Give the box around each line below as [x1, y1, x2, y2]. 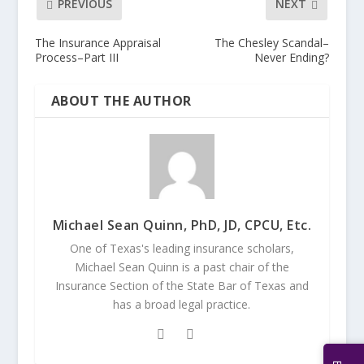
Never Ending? [254, 49, 330, 65]
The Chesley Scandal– [214, 34, 330, 50]
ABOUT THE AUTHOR [50, 91, 192, 110]
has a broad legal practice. [113, 296, 251, 312]
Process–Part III [34, 49, 119, 65]
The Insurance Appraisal [34, 34, 161, 50]
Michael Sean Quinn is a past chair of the [74, 258, 289, 275]
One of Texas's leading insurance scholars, [69, 240, 294, 256]
